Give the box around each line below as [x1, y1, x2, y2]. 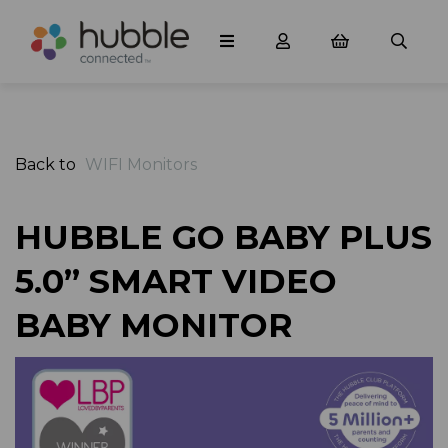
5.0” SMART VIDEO [15, 260, 337, 301]
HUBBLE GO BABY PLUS [15, 216, 432, 257]
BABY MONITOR [15, 304, 292, 345]
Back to [15, 154, 76, 174]
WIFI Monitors [85, 154, 197, 174]
